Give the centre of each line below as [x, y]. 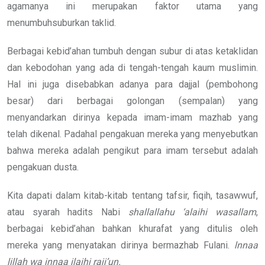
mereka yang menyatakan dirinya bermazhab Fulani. [121, 245]
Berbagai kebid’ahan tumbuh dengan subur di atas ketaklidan [132, 51]
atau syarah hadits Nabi [68, 212]
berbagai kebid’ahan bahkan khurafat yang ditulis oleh [132, 228]
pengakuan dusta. [43, 167]
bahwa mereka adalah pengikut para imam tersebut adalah [132, 150]
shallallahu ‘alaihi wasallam [192, 212]
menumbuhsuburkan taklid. [62, 22]
